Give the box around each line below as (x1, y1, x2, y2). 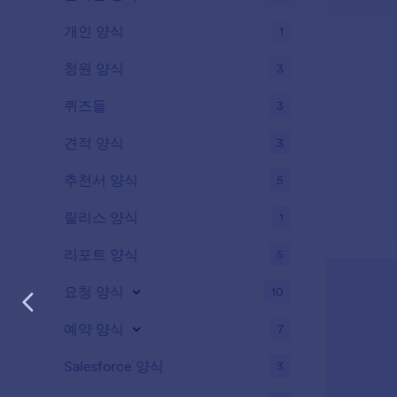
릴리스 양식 (64, 208, 138, 226)
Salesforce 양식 (64, 357, 164, 375)
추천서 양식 (64, 171, 138, 189)
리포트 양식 (64, 245, 138, 263)
